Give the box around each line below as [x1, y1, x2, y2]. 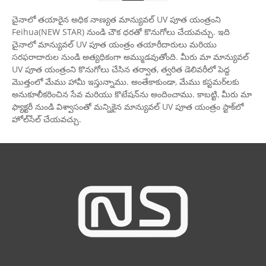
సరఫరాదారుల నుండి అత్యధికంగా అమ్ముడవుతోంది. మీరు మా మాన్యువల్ [12, 50, 249, 62]
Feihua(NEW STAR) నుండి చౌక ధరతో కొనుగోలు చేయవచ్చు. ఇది [12, 26, 230, 37]
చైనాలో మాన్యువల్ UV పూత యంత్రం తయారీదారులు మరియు [12, 38, 217, 50]
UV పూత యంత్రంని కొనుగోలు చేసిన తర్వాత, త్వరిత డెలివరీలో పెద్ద [12, 63, 230, 75]
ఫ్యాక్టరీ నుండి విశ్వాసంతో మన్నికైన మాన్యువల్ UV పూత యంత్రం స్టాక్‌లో [12, 100, 243, 112]
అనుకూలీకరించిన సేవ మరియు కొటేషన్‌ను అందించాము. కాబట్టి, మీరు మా [12, 88, 252, 100]
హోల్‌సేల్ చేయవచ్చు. [12, 113, 81, 125]
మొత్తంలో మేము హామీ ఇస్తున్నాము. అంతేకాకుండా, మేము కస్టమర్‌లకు [12, 75, 239, 87]
